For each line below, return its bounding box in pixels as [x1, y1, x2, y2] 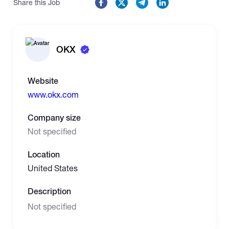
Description [28, 186, 72, 197]
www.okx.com [28, 89, 79, 99]
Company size [28, 112, 81, 123]
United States [28, 163, 78, 173]
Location [28, 149, 60, 160]
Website [28, 76, 59, 86]
